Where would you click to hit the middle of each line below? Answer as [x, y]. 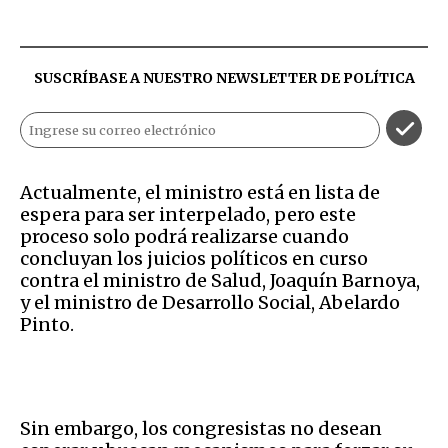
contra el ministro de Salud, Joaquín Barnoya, [220, 280]
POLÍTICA [378, 77]
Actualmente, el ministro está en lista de [200, 192]
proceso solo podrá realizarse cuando [184, 236]
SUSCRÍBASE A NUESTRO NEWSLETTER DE [188, 77]
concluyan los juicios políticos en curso [194, 258]
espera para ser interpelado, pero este [188, 214]
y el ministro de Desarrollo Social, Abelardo [210, 302]
